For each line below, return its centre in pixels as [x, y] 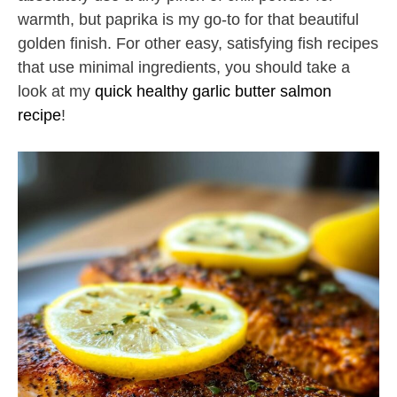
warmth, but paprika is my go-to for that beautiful [188, 20]
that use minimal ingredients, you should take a [184, 68]
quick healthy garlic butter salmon [213, 92]
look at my [56, 92]
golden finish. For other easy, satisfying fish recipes [198, 44]
